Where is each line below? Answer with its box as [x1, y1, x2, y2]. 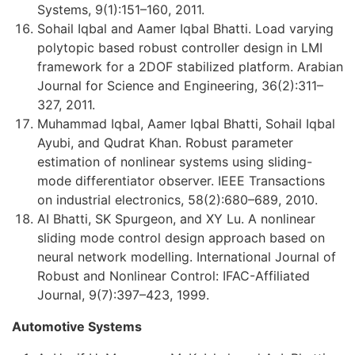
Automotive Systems [12, 318, 142, 334]
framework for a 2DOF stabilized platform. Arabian [37, 58, 343, 74]
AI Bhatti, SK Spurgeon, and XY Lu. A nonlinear [37, 210, 315, 227]
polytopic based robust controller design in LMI [37, 39, 323, 55]
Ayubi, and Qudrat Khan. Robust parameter [37, 134, 293, 151]
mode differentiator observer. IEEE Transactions [37, 172, 325, 189]
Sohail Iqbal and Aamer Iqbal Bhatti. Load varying [37, 20, 334, 36]
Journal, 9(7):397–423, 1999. [37, 286, 209, 303]
